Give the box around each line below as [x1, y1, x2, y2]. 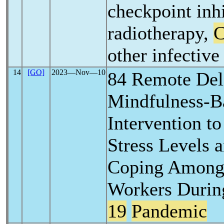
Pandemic [131, 200, 207, 221]
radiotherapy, [107, 22, 213, 43]
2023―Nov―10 [51, 68, 105, 76]
